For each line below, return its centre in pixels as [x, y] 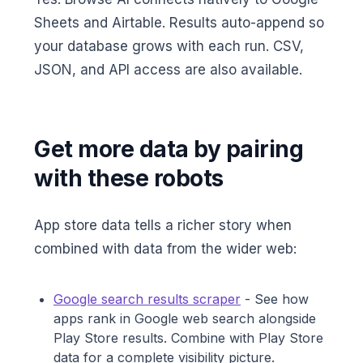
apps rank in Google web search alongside [185, 319]
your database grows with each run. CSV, [169, 47]
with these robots [129, 179]
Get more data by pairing [169, 149]
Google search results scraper [147, 299]
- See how [275, 299]
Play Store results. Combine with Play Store [188, 338]
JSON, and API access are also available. [168, 70]
